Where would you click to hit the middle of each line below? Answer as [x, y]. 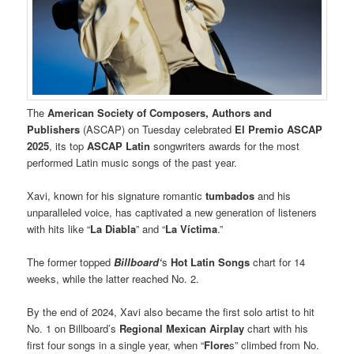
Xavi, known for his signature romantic [115, 195]
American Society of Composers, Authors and [160, 112]
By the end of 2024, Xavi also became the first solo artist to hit [171, 312]
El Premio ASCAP [279, 129]
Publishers [54, 129]
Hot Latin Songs [212, 262]
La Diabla [113, 228]
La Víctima [192, 228]
